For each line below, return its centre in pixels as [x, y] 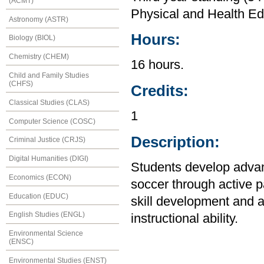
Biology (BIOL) [32, 38]
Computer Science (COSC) [52, 121]
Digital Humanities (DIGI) [49, 159]
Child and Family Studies [49, 75]
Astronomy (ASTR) [39, 19]
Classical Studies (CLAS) [49, 102]
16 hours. [157, 65]
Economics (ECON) [40, 177]
